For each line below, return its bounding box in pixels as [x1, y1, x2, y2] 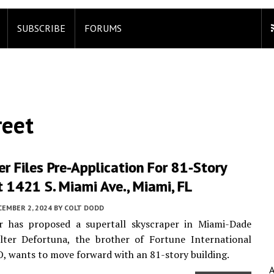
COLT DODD [64, 203, 104, 212]
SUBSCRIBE [17, 22, 65, 34]
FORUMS [84, 22, 122, 34]
